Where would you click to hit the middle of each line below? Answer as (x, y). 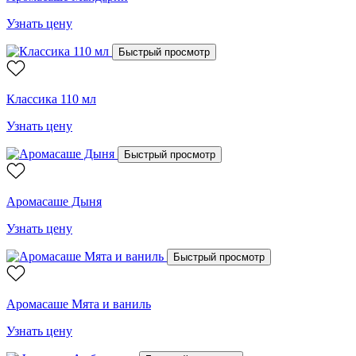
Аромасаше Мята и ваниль (79, 304)
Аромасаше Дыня (54, 201)
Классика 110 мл (51, 99)
